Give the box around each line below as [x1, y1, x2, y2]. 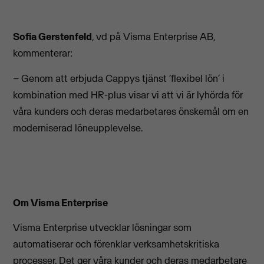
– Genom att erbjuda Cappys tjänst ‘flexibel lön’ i [13, 71, 225, 85]
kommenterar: [13, 47, 74, 60]
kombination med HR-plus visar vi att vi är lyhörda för [13, 88, 243, 101]
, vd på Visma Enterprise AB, [92, 30, 216, 44]
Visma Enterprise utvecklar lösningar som [13, 221, 192, 235]
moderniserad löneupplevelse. [13, 121, 143, 134]
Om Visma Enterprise [13, 196, 108, 209]
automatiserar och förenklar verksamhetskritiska [13, 237, 220, 251]
